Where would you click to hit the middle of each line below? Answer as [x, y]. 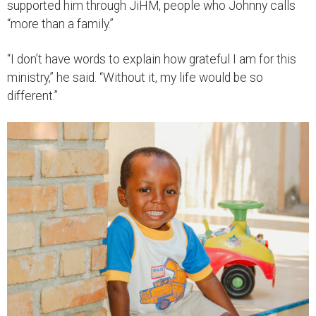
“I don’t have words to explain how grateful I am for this [152, 59]
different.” [32, 96]
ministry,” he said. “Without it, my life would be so [135, 77]
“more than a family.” [60, 24]
